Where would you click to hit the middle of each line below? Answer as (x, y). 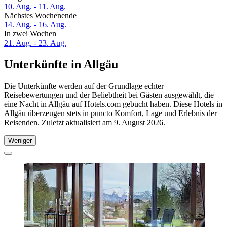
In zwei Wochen (30, 34)
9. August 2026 (139, 122)
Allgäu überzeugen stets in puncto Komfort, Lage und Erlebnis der (110, 113)
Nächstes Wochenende (40, 16)
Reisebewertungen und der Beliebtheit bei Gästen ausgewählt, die (109, 95)
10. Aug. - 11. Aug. (35, 7)
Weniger (20, 140)
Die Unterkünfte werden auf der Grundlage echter (84, 86)
